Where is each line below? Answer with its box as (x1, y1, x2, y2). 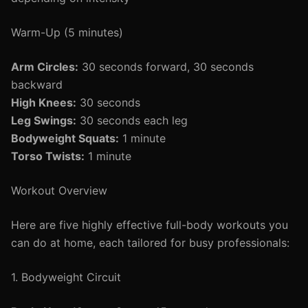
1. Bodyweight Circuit (11, 270, 121, 284)
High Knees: (11, 96, 76, 109)
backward (11, 78, 63, 91)
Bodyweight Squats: (11, 131, 119, 145)
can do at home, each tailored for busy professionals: (11, 236, 289, 250)
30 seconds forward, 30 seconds (78, 60, 254, 74)
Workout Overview (11, 184, 107, 197)
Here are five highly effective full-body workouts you (11, 218, 288, 232)
